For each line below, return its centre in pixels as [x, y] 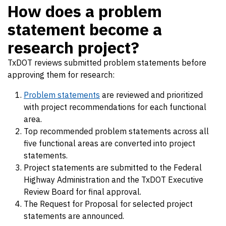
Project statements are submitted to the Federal [113, 167]
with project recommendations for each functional [115, 107]
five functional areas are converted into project [109, 143]
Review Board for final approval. [82, 192]
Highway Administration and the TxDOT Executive [114, 180]
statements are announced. [74, 216]
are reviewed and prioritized [151, 95]
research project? [73, 47]
